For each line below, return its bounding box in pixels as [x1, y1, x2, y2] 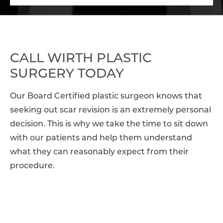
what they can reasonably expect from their [10, 148, 189, 157]
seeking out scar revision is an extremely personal [10, 107, 211, 115]
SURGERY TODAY [10, 68, 124, 82]
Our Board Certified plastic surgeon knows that [10, 93, 202, 101]
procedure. [10, 162, 55, 171]
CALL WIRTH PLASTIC [10, 52, 152, 66]
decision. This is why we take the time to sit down [10, 120, 208, 129]
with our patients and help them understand [10, 134, 192, 143]
